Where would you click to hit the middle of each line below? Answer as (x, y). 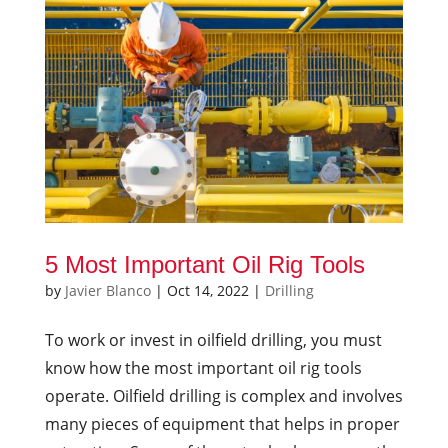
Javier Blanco (107, 291)
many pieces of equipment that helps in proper (222, 424)
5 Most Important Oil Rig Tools (204, 265)
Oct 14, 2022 (207, 291)
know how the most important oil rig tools (203, 368)
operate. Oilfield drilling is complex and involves (223, 396)
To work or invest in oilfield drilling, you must (213, 340)
